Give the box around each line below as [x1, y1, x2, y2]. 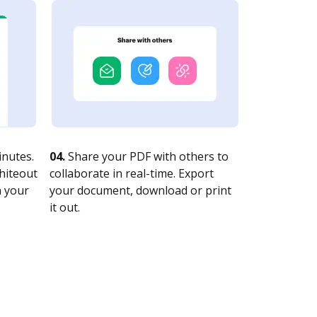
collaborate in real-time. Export [50, 166, 214, 181]
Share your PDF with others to [65, 149, 229, 164]
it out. [50, 200, 80, 215]
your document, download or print [50, 183, 231, 198]
